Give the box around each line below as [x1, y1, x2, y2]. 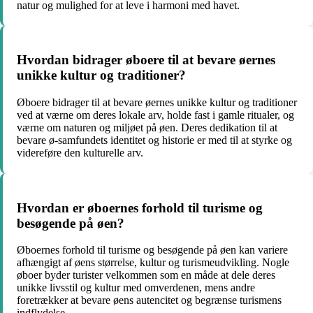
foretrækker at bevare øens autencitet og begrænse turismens [17, 294, 282, 307]
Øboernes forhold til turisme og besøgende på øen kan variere [17, 244, 288, 256]
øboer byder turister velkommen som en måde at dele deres [17, 269, 275, 282]
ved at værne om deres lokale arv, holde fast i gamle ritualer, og [17, 109, 294, 121]
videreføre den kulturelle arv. [17, 147, 143, 159]
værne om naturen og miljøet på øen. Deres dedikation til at [17, 122, 277, 133]
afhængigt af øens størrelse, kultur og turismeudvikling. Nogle [17, 256, 289, 269]
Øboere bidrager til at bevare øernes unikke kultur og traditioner [17, 96, 297, 108]
